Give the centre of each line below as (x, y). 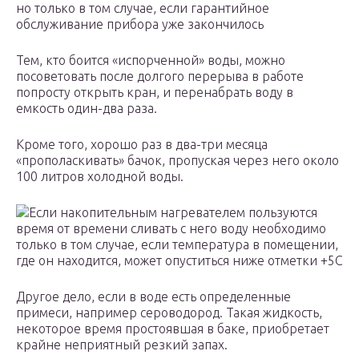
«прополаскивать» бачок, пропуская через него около (177, 161)
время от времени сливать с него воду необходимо (171, 229)
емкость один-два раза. (87, 109)
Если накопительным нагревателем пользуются (173, 213)
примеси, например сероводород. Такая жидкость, (169, 313)
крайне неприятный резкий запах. (122, 345)
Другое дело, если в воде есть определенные (153, 297)
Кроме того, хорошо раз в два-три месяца (142, 145)
